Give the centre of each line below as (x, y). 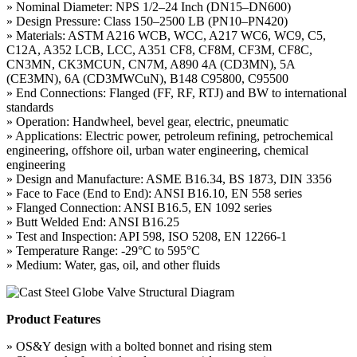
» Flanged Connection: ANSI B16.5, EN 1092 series (139, 207)
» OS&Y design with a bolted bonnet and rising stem (139, 346)
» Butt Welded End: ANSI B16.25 (93, 222)
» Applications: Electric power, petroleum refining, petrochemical (170, 135)
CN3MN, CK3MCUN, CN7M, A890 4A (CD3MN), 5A (151, 64)
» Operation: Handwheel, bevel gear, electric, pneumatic (147, 121)
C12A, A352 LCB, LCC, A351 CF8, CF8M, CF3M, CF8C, (159, 49)
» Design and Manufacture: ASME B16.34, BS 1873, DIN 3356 (169, 178)
